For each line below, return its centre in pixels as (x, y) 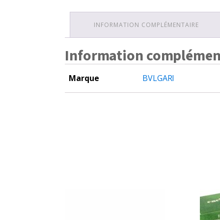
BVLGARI (159, 78)
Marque (84, 78)
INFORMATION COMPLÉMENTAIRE (146, 25)
